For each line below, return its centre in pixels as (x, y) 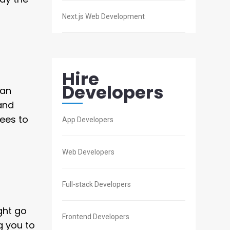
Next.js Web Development (103, 17)
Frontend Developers (96, 217)
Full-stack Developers (97, 185)
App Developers (88, 120)
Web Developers (88, 152)
